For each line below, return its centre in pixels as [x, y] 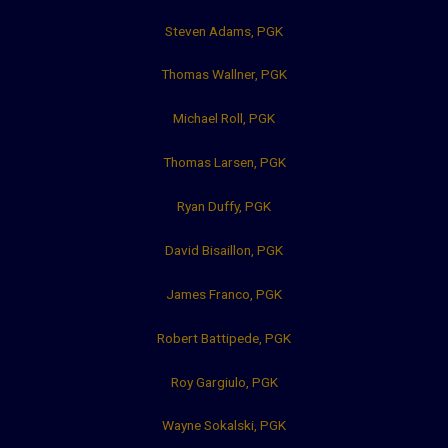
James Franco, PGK [224, 293]
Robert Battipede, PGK [224, 337]
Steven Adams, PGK [224, 30]
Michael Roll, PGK [224, 118]
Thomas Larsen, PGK [224, 162]
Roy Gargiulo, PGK [224, 381]
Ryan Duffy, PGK [224, 206]
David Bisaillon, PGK [224, 249]
